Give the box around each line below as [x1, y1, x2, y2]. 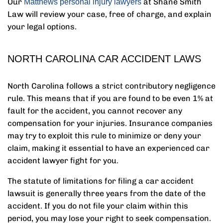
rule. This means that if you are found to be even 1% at [7, 94, 213, 103]
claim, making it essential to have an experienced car [7, 143, 210, 153]
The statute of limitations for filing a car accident [7, 176, 194, 186]
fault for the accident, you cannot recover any [7, 106, 182, 115]
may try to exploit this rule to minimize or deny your [7, 131, 201, 140]
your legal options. [7, 22, 77, 31]
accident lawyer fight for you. [7, 156, 118, 165]
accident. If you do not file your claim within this [7, 201, 188, 211]
